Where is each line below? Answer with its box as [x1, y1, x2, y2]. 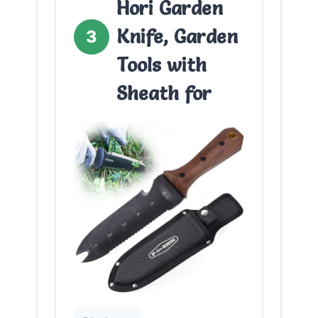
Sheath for [116, 81, 212, 105]
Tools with [116, 53, 207, 77]
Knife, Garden [116, 24, 238, 48]
